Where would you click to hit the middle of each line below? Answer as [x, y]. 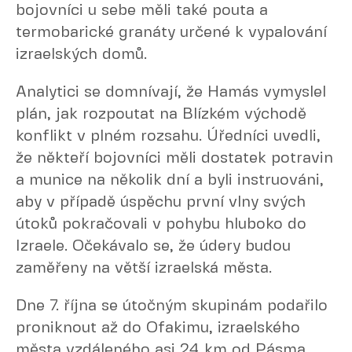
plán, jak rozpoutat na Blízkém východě [161, 114]
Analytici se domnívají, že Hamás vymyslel [171, 92]
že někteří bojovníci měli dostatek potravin [174, 158]
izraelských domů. [81, 55]
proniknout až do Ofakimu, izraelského [158, 328]
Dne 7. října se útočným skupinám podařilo [172, 306]
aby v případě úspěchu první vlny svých [161, 202]
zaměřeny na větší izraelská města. [144, 268]
